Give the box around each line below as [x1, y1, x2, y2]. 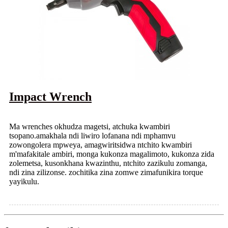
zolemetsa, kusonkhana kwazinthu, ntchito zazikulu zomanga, [9, 158, 207, 167]
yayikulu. [9, 177, 39, 186]
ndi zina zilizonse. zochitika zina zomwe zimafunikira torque [9, 167, 203, 177]
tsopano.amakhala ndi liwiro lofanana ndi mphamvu [9, 131, 176, 140]
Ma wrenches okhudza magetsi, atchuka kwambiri [9, 122, 170, 131]
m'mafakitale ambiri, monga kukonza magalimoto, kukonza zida [9, 149, 214, 158]
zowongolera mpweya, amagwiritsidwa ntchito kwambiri [9, 140, 192, 149]
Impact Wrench [9, 90, 92, 103]
